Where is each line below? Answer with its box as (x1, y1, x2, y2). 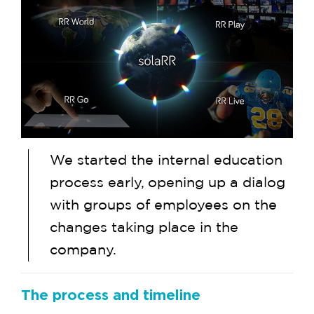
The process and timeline (21, 287, 200, 303)
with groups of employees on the (50, 198, 277, 213)
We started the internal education (50, 153, 282, 168)
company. (50, 243, 116, 258)
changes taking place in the (50, 221, 238, 235)
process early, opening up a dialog (50, 176, 285, 191)
